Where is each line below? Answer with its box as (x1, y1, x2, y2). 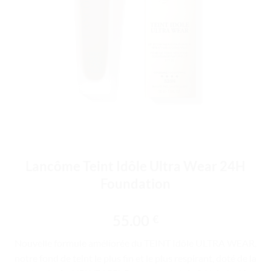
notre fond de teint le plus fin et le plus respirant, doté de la (15, 252, 256, 264)
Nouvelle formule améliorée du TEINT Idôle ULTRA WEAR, (15, 237, 256, 249)
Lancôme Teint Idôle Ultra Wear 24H (25, 158, 246, 174)
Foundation (100, 175, 171, 192)
